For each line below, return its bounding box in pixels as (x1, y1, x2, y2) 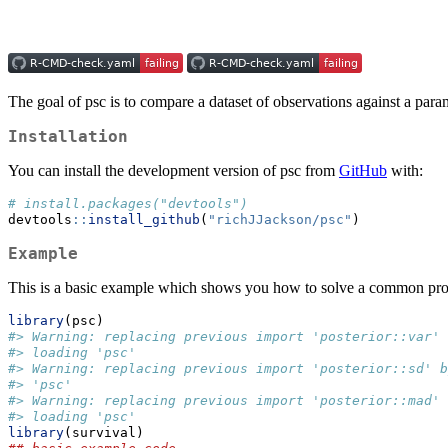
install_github (88, 212, 200, 228)
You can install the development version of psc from (8, 162, 339, 180)
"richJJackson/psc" (208, 212, 352, 228)
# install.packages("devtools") (8, 196, 248, 212)
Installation (8, 127, 128, 147)
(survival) (64, 425, 144, 441)
